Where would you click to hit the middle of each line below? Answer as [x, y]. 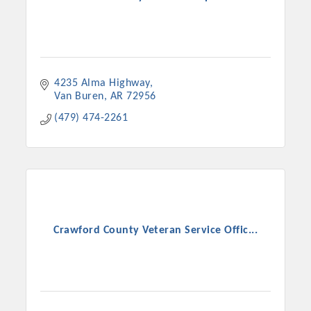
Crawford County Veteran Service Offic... [155, 230]
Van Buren [79, 97]
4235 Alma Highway [102, 84]
